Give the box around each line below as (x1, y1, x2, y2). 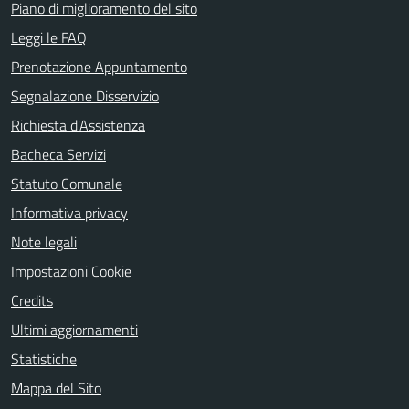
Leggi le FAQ (11, 26, 87, 48)
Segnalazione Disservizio (11, 85, 159, 107)
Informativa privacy (11, 202, 128, 224)
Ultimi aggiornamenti (11, 319, 138, 341)
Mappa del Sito (11, 377, 101, 399)
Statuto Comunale (11, 173, 122, 194)
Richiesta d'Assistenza (11, 114, 145, 136)
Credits (11, 289, 53, 311)
